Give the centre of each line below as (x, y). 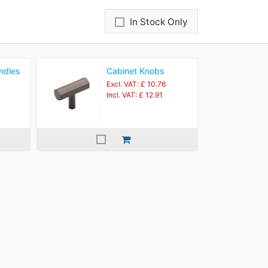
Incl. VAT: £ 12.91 (135, 95)
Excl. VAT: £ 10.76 (136, 84)
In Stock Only (159, 22)
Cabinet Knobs (135, 71)
